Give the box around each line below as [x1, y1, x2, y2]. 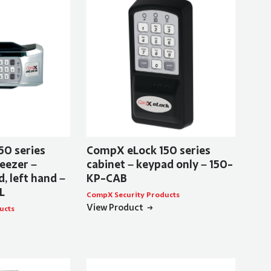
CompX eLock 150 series [86, 143, 211, 158]
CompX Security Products [86, 190, 180, 200]
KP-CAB [86, 171, 127, 186]
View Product [86, 201, 143, 214]
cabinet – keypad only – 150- [86, 157, 233, 172]
